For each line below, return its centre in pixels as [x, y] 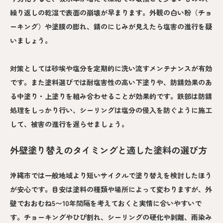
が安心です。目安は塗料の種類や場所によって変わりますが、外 [111, 189]
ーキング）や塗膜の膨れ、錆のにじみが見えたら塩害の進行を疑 [111, 27]
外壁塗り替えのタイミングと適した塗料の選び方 [109, 150]
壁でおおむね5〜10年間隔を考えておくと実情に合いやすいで [106, 203]
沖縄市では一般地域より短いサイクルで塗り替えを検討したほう [111, 175]
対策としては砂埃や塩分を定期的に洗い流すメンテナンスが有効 [111, 68]
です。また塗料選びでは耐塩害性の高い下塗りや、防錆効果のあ [111, 82]
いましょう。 [31, 41]
